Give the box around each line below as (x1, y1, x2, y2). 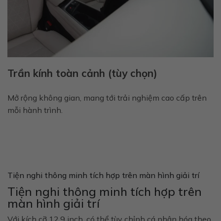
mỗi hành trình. (7, 105, 63, 115)
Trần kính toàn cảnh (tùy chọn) (7, 67, 157, 80)
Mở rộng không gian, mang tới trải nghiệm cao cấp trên (7, 93, 207, 103)
